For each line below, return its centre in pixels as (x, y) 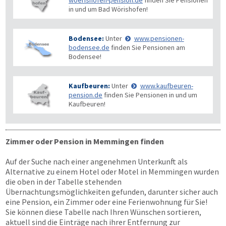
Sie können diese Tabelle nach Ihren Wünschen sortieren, (103, 212)
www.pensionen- (159, 38)
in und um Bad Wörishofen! (108, 9)
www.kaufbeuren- (166, 86)
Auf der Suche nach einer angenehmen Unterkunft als (97, 161)
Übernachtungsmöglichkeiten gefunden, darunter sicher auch (112, 192)
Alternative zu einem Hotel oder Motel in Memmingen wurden (112, 172)
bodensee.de (89, 47)
